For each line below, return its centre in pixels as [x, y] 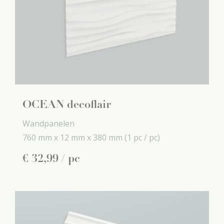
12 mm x [75, 137]
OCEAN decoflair [67, 105]
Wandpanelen [48, 123]
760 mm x [40, 137]
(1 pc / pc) [142, 137]
